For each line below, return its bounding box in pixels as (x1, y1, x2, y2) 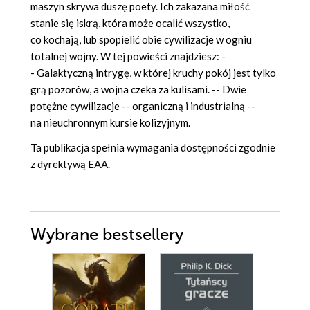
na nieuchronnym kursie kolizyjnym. (30, 116, 190, 129)
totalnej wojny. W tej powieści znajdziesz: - (30, 50, 226, 63)
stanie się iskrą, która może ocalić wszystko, (30, 17, 230, 30)
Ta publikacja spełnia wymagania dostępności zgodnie (30, 141, 275, 154)
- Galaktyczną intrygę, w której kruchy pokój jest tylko (30, 66, 276, 80)
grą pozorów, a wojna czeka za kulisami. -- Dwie (30, 83, 246, 96)
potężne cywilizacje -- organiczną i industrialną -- (30, 100, 255, 113)
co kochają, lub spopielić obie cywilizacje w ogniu (30, 33, 252, 46)
